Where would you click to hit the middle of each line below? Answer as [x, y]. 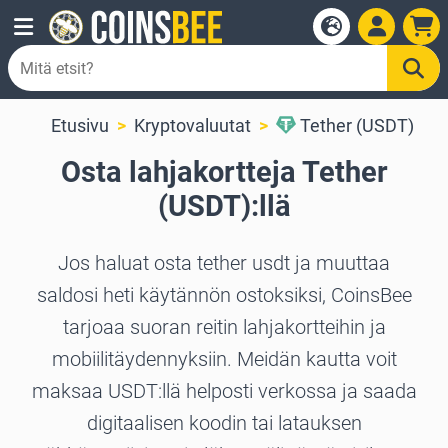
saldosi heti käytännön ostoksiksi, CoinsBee [224, 295]
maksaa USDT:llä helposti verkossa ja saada [224, 391]
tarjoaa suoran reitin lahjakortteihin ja [224, 327]
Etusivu [79, 125]
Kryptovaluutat [192, 125]
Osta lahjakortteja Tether [224, 172]
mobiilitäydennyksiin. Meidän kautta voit [224, 359]
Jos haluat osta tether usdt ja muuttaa [224, 263]
